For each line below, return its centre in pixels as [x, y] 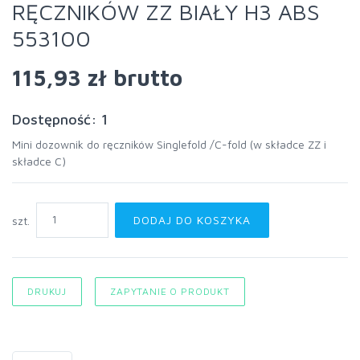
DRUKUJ [47, 291]
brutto [145, 78]
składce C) [39, 161]
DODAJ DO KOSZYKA [192, 220]
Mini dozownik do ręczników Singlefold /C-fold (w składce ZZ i [169, 144]
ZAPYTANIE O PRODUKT [170, 291]
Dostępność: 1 [60, 119]
